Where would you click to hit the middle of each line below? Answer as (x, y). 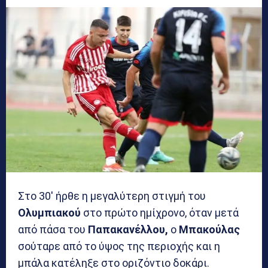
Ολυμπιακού (49, 213)
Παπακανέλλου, (128, 230)
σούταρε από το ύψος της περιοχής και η (119, 246)
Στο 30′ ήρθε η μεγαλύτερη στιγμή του (112, 196)
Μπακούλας (209, 230)
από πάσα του (53, 230)
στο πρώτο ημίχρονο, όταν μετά (160, 213)
